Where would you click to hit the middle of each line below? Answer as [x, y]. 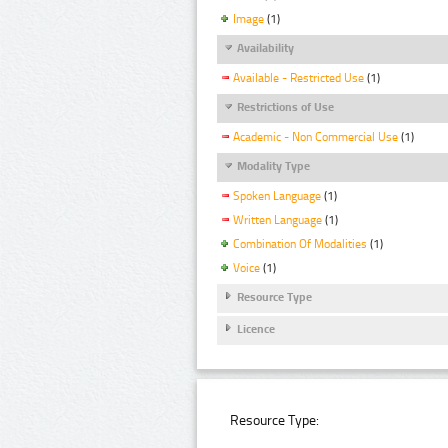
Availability [265, 47]
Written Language [277, 220]
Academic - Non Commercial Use [315, 137]
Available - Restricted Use [298, 77]
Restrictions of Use [285, 106]
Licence [256, 329]
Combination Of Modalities [300, 244]
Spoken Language [277, 196]
